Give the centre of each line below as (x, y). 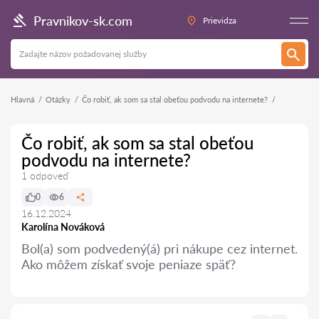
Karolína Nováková (63, 227)
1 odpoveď (45, 176)
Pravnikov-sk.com (83, 20)
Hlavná (22, 99)
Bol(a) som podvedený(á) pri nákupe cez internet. (159, 249)
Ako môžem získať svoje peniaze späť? (129, 264)
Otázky (58, 99)
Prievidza (220, 20)
